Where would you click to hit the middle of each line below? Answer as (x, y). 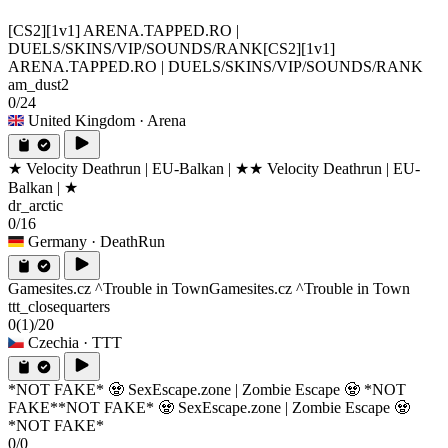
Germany (57, 242)
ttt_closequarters (59, 307)
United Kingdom (81, 121)
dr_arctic (35, 206)
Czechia (53, 343)
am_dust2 (38, 85)
